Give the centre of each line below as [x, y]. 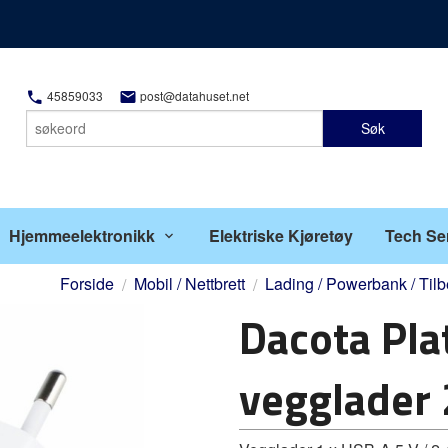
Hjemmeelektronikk [81, 235]
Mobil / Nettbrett [189, 283]
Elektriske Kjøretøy [281, 235]
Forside [87, 283]
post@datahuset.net [192, 96]
